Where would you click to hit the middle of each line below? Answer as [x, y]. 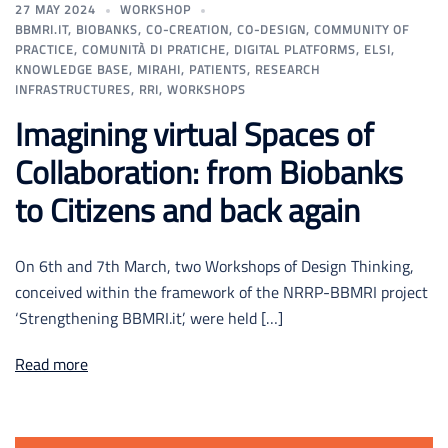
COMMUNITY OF [361, 30]
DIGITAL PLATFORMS [295, 50]
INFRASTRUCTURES [73, 90]
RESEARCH [287, 70]
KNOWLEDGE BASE [72, 70]
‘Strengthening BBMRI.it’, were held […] [149, 318]
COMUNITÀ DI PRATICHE [154, 50]
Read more [51, 364]
